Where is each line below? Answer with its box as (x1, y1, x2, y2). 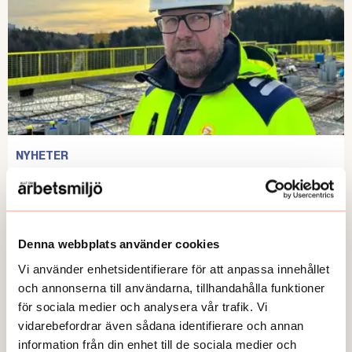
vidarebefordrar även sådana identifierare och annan (18, 318, 304, 332)
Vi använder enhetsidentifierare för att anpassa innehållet (18, 262, 329, 276)
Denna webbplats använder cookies (18, 237, 219, 251)
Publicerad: (16, 192, 69, 204)
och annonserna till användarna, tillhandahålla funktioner (18, 280, 325, 295)
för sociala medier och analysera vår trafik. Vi (18, 299, 268, 313)
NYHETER (16, 149, 68, 163)
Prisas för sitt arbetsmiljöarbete (16, 167, 264, 189)
